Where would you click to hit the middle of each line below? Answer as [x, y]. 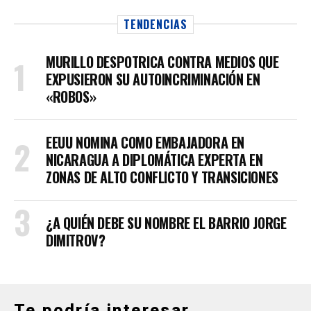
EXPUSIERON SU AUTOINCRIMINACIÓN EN [153, 79]
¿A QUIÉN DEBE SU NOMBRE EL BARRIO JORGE [166, 223]
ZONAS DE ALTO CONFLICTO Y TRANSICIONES [162, 177]
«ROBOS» [71, 97]
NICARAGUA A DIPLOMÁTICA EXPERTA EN [154, 160]
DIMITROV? [76, 241]
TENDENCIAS [155, 25]
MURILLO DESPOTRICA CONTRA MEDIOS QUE [162, 62]
